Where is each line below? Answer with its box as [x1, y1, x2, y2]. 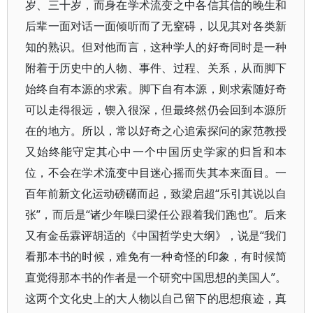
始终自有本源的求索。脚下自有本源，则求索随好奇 [25, 81, 287, 96]
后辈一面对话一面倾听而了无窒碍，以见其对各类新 [25, 18, 287, 34]
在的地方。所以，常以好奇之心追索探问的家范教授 [25, 123, 287, 138]
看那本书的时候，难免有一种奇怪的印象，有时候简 [25, 249, 287, 264]
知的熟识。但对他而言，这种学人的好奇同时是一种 [25, 39, 287, 54]
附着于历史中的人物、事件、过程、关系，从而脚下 [25, 60, 287, 75]
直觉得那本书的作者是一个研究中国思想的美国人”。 [25, 270, 287, 285]
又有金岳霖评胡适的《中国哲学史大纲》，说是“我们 [25, 228, 287, 243]
